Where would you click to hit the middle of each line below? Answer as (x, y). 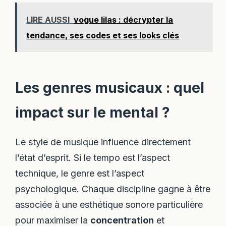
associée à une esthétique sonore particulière (109, 205)
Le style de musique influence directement (103, 142)
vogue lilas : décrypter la (124, 19)
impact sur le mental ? (93, 113)
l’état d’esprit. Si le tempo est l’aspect (93, 158)
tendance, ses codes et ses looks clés (103, 35)
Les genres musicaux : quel (110, 88)
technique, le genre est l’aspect (80, 174)
